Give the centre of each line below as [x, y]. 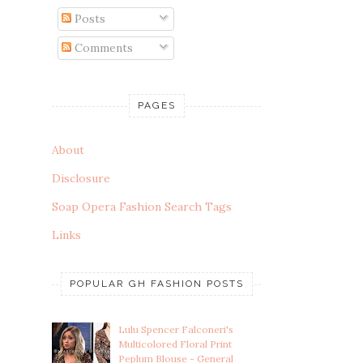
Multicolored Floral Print [175, 344]
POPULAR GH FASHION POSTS [156, 283]
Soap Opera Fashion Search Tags [142, 206]
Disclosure [81, 178]
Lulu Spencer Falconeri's [175, 330]
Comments [102, 47]
